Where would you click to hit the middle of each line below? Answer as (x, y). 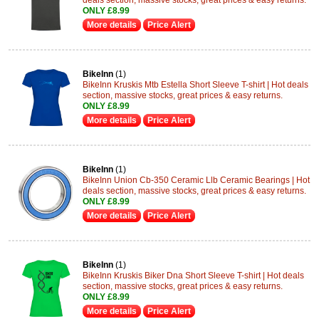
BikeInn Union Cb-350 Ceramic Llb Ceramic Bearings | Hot (196, 180)
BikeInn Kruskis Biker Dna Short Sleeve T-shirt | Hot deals (193, 276)
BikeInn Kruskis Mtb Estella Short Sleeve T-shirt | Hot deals (195, 85)
